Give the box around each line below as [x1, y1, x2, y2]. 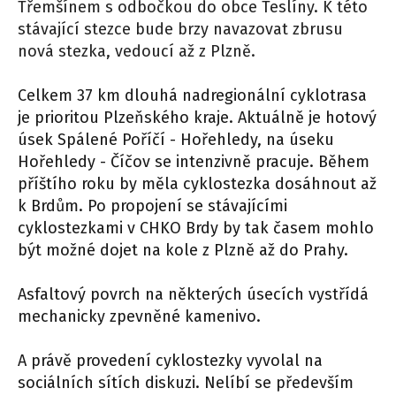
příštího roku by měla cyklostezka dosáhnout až [18, 174, 377, 194]
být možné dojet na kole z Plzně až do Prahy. [18, 240, 348, 261]
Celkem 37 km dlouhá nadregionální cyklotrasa [18, 86, 367, 106]
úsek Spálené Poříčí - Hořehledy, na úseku [18, 130, 334, 150]
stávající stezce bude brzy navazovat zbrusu [18, 19, 343, 40]
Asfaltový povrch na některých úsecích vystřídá [18, 285, 369, 305]
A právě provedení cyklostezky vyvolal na [18, 351, 323, 371]
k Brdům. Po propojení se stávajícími [18, 196, 287, 217]
